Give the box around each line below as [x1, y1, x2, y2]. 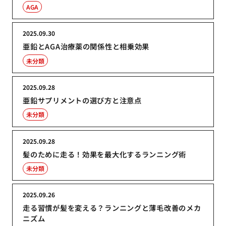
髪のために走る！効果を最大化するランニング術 [23, 148, 187, 159]
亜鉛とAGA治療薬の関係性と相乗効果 [23, 41, 150, 52]
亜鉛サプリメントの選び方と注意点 [23, 94, 142, 105]
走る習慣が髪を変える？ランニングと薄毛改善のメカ [23, 202, 201, 213]
